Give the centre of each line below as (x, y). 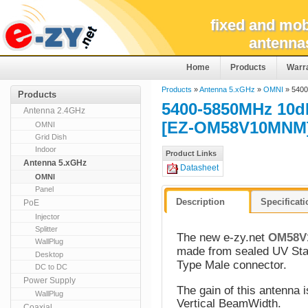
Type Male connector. (232, 265)
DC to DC (52, 267)
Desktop (49, 254)
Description (201, 201)
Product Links (191, 153)
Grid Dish (51, 137)
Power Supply (49, 280)
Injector (48, 216)
